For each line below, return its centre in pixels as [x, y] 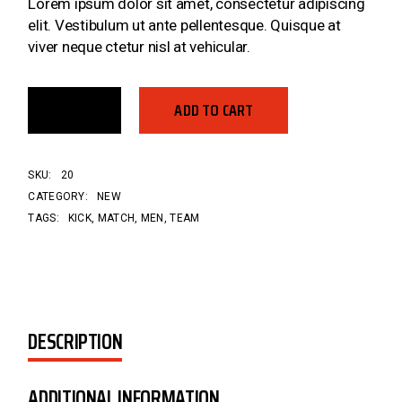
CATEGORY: [58, 196]
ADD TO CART [214, 110]
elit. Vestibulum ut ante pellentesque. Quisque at [184, 25]
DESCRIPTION [75, 341]
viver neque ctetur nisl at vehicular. [139, 46]
